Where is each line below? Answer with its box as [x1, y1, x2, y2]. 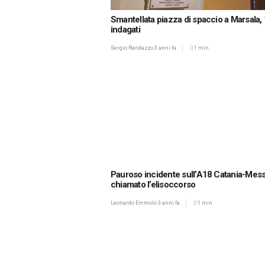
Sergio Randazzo [111, 44, 154, 51]
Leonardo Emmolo [111, 200, 158, 206]
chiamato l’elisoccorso [111, 179, 196, 190]
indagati [111, 24, 140, 35]
